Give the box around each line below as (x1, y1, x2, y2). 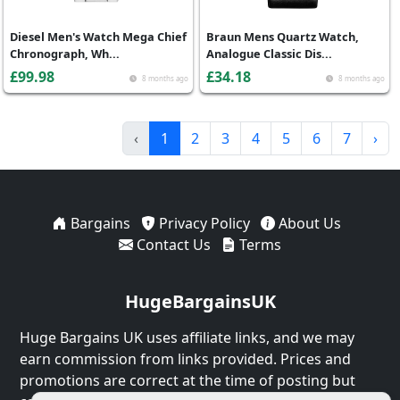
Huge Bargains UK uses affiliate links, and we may (20, 328, 354, 347)
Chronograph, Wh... (10, 46, 120, 62)
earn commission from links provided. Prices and (20, 349, 351, 369)
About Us (274, 213, 341, 233)
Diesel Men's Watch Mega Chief (10, 29, 187, 45)
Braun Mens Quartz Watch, (206, 29, 359, 45)
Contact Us (133, 235, 211, 254)
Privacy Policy (154, 213, 250, 233)
